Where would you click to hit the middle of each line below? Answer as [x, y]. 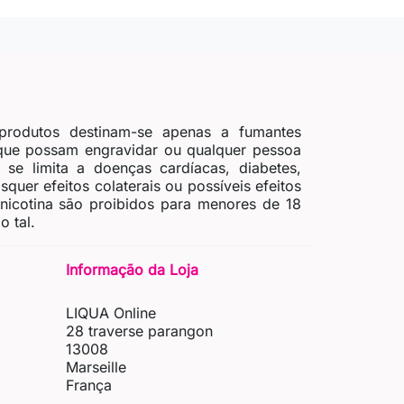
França [89, 386]
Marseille [96, 367]
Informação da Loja [132, 270]
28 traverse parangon [139, 331]
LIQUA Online [111, 313]
